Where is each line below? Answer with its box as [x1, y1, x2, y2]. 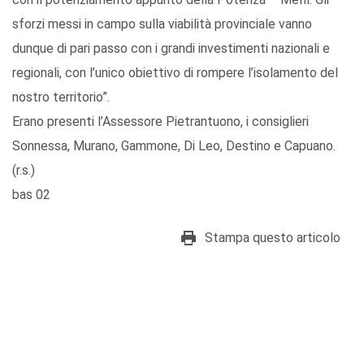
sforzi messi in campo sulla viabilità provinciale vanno [12, 16, 312, 32]
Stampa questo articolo [205, 230, 340, 246]
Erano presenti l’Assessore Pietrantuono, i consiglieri [12, 114, 309, 130]
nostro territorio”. [12, 89, 110, 106]
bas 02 [12, 187, 50, 203]
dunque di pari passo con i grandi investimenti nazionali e [12, 41, 330, 57]
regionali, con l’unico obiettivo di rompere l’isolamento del [12, 65, 338, 81]
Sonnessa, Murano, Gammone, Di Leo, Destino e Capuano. [12, 138, 336, 154]
